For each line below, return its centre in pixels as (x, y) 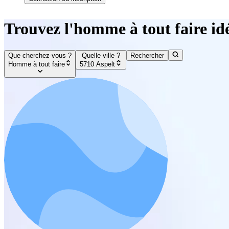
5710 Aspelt (98, 64)
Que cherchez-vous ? (40, 56)
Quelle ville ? (101, 56)
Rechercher (147, 56)
